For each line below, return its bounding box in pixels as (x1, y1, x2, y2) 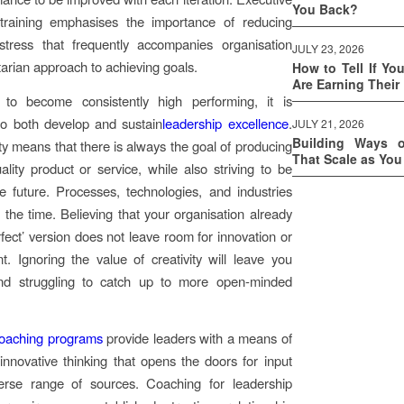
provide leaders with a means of (102, 327, 292, 347)
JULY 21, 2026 (291, 115, 364, 132)
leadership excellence (162, 114, 289, 133)
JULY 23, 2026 (291, 41, 364, 57)
